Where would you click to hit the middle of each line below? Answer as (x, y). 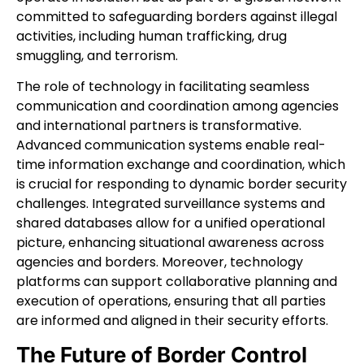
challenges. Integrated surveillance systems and (171, 203)
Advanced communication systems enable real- (171, 145)
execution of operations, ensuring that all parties (171, 301)
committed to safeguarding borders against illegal (177, 16)
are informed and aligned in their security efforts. (172, 320)
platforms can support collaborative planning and (177, 281)
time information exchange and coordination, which (181, 164)
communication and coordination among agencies (178, 106)
